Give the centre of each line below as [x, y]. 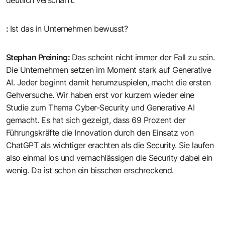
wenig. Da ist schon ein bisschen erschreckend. [90, 170]
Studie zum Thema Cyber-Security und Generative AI [100, 107]
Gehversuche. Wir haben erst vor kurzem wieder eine [100, 95]
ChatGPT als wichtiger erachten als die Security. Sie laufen [110, 145]
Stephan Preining [37, 57]
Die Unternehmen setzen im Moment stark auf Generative [109, 70]
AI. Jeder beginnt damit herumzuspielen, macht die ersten [108, 82]
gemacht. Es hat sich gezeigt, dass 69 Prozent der [96, 120]
